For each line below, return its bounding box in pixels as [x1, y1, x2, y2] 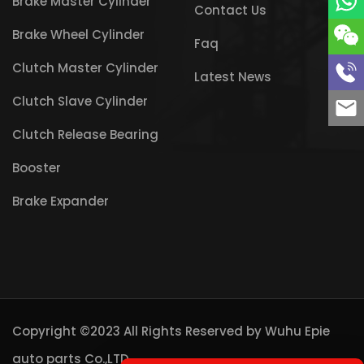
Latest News [194, 68, 271, 86]
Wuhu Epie [265, 322, 330, 340]
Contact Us [194, 2, 266, 19]
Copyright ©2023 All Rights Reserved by [12, 322, 265, 340]
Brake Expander [12, 193, 109, 210]
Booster [12, 159, 61, 177]
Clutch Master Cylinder [12, 59, 158, 77]
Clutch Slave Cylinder [12, 93, 148, 110]
